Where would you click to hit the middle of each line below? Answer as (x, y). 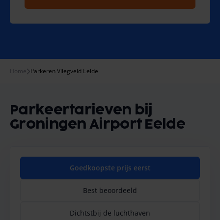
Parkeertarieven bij (81, 110)
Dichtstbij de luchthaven (110, 213)
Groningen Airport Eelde (97, 124)
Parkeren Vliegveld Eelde (64, 71)
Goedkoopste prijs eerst (110, 168)
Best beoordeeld (110, 190)
